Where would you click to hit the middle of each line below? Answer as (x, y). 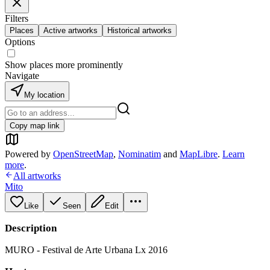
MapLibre (199, 154)
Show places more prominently (64, 65)
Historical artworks (140, 30)
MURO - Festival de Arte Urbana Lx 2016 (86, 250)
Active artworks (71, 30)
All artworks (37, 176)
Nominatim (140, 154)
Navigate (22, 76)
